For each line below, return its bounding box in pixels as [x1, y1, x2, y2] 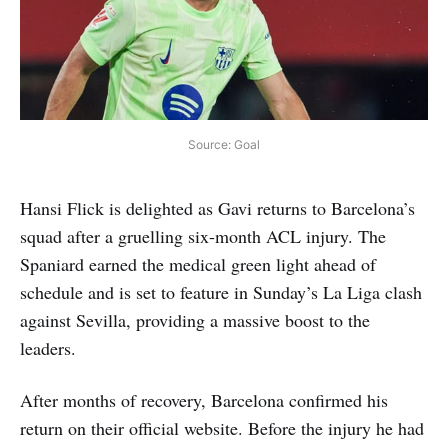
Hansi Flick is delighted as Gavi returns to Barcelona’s [20, 195, 415, 220]
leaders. [20, 335, 76, 360]
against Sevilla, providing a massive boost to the [20, 307, 370, 332]
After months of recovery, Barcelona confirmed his [20, 387, 388, 412]
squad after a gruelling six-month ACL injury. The [20, 223, 386, 248]
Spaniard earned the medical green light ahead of [20, 251, 376, 276]
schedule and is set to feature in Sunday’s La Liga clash [20, 279, 422, 304]
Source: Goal [188, 136, 260, 152]
